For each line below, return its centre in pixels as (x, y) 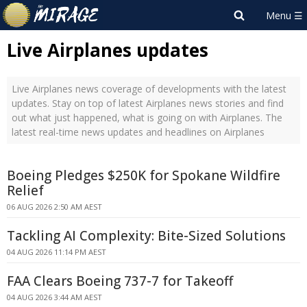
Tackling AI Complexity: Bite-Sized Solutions (146, 236)
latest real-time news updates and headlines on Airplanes (138, 132)
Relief (25, 191)
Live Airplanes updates (108, 50)
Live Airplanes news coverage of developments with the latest (149, 89)
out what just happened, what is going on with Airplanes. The (147, 118)
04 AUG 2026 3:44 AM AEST (54, 297)
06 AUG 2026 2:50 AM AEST (54, 207)
